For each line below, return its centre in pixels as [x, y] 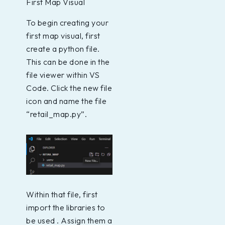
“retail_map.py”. [57, 114]
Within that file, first [62, 194]
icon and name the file [66, 101]
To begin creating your [67, 23]
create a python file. [63, 49]
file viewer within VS [63, 75]
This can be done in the [68, 62]
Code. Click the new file [69, 88]
